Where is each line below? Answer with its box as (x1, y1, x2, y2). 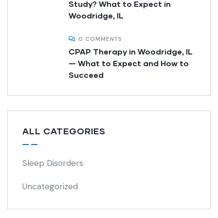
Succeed (69, 70, 104, 80)
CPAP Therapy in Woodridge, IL (69, 47, 193, 56)
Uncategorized (22, 181, 78, 192)
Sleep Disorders (22, 158, 83, 169)
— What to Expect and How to (69, 58, 189, 68)
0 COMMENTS (78, 35, 122, 43)
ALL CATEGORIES (22, 126, 106, 137)
